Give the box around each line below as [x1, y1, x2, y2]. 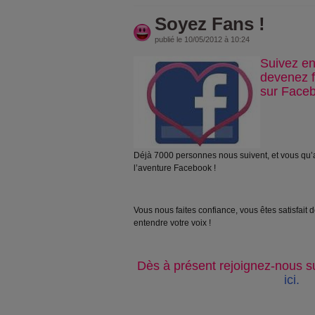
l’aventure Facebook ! [134, 163, 216, 173]
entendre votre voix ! [134, 218, 211, 228]
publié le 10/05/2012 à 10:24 [155, 35, 250, 44]
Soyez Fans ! [155, 13, 265, 34]
